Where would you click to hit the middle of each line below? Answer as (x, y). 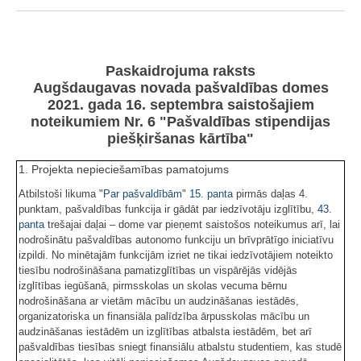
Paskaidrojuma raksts (180, 71)
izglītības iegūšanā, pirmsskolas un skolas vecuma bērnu (153, 286)
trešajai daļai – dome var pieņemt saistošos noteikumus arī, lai (192, 225)
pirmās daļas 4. (270, 194)
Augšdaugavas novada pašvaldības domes (180, 88)
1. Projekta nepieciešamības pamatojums (124, 170)
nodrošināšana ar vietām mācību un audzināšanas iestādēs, (159, 301)
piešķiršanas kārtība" (180, 139)
